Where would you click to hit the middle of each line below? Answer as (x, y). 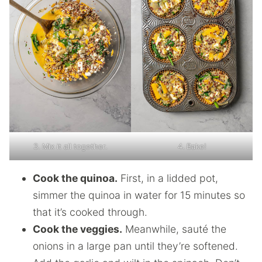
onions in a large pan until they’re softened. (135, 246)
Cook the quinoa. (75, 178)
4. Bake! (192, 146)
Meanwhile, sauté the (174, 229)
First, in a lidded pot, (168, 178)
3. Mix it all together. (70, 146)
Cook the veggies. (77, 229)
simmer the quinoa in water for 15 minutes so (139, 195)
